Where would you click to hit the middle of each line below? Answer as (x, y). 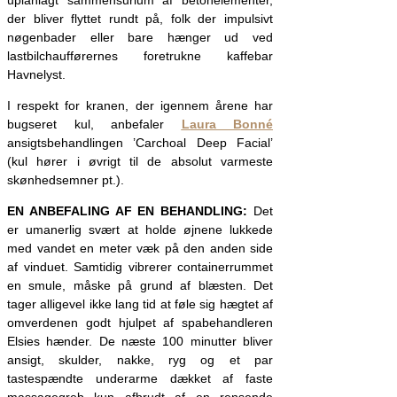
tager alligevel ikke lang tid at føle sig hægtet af (140, 304)
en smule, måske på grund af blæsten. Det (140, 285)
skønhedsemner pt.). (66, 179)
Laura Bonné (227, 124)
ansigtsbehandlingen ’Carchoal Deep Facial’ (140, 142)
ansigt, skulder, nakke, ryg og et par (140, 359)
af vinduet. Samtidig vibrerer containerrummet (140, 266)
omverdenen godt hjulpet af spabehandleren (140, 322)
